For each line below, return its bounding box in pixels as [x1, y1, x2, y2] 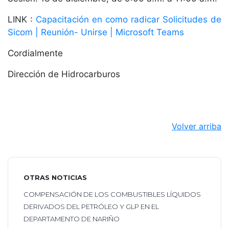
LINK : [8, 14, 36, 25]
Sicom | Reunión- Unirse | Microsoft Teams [8, 27, 184, 38]
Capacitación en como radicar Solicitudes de [36, 14, 221, 25]
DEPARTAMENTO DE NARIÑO [24, 215, 120, 223]
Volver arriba [172, 121, 221, 132]
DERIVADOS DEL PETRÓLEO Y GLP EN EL [24, 202, 159, 211]
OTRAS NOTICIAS [24, 173, 87, 182]
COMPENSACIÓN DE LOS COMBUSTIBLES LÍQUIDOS [24, 190, 201, 199]
